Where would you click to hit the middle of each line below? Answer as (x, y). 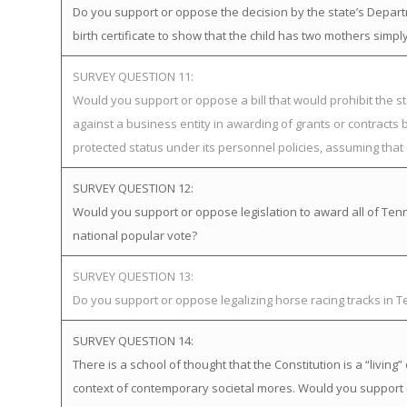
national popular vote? (135, 235)
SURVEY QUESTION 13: (133, 276)
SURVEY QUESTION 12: (133, 188)
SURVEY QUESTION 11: (133, 76)
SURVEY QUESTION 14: (133, 341)
